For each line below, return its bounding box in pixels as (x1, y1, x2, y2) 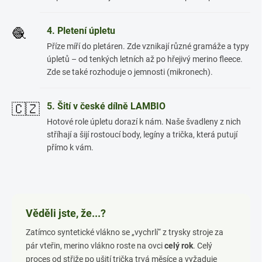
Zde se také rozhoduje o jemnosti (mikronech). (47, 67, 213, 77)
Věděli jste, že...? (26, 207, 106, 219)
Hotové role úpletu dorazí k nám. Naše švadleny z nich (47, 117, 241, 126)
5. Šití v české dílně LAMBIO (47, 101, 166, 112)
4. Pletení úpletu (47, 25, 115, 36)
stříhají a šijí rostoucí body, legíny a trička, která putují (47, 130, 237, 139)
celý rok (164, 241, 193, 250)
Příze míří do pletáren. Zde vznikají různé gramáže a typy (47, 42, 249, 51)
